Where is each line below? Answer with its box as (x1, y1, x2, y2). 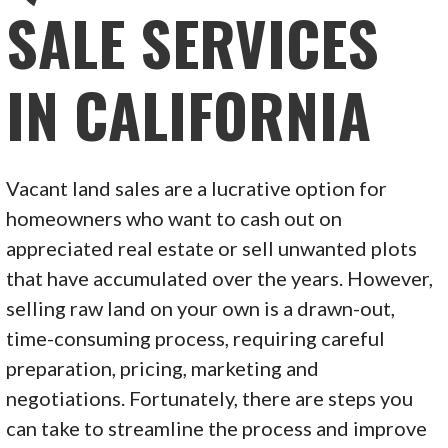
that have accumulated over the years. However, (6, 265, 434, 290)
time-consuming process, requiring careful (6, 325, 386, 350)
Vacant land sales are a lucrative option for (6, 175, 388, 200)
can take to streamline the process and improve (6, 415, 428, 440)
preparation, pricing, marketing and (6, 355, 320, 380)
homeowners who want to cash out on (6, 205, 343, 230)
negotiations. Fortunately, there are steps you (6, 385, 414, 410)
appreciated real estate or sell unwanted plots (6, 235, 418, 260)
